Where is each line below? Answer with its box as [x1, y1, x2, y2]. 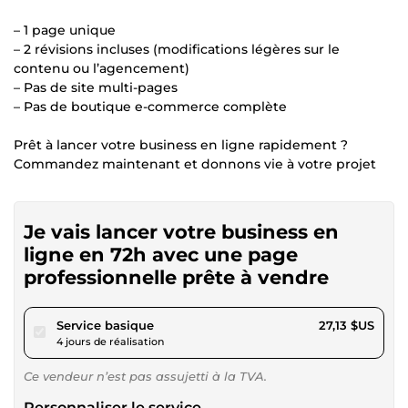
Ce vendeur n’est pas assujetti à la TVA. [24, 368, 267, 383]
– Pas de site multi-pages [14, 78, 178, 96]
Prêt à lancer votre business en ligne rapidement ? [14, 136, 348, 153]
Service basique [56, 317, 154, 332]
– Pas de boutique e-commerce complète [14, 97, 287, 115]
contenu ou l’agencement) [14, 59, 189, 76]
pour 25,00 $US [153, 316, 246, 331]
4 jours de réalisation [56, 334, 164, 348]
